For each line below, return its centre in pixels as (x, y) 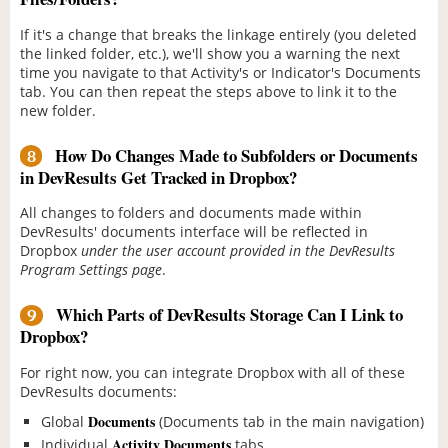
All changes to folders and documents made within (191, 213)
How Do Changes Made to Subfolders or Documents (234, 155)
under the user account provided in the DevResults (238, 251)
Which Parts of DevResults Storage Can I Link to (227, 315)
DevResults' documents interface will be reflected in (194, 232)
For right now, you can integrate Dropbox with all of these (212, 372)
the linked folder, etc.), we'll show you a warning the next (210, 53)
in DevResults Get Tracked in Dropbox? (158, 177)
